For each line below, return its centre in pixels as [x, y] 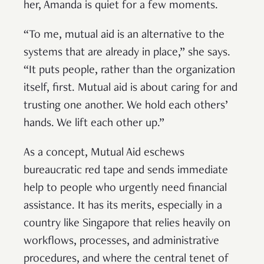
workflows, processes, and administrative [121, 241]
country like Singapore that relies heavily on [127, 224]
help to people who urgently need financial [125, 188]
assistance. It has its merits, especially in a [123, 206]
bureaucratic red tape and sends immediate [126, 171]
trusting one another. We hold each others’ [126, 106]
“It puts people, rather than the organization [129, 70]
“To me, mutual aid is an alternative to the [124, 35]
